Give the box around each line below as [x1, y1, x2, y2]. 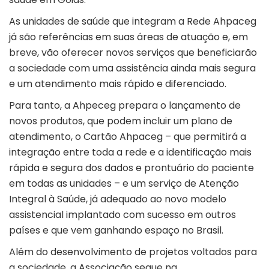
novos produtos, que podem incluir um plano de [9, 114, 232, 128]
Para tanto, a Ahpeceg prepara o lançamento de [9, 98, 241, 113]
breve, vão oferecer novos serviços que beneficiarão [9, 46, 257, 60]
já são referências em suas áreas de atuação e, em [9, 30, 248, 44]
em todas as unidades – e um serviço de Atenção [9, 177, 239, 191]
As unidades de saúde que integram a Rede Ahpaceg [9, 14, 256, 29]
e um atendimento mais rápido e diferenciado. [9, 77, 226, 91]
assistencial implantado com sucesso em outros [9, 208, 236, 222]
